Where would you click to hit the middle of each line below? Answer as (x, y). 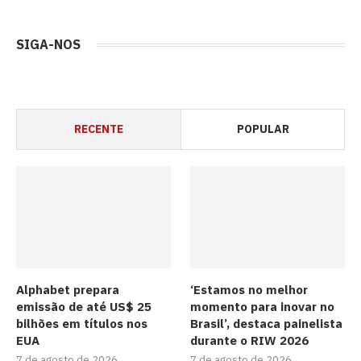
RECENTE (99, 129)
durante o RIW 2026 (250, 341)
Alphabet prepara (68, 290)
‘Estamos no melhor (249, 290)
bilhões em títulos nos (82, 324)
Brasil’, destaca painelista (267, 324)
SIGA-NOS (48, 44)
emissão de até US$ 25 (84, 307)
